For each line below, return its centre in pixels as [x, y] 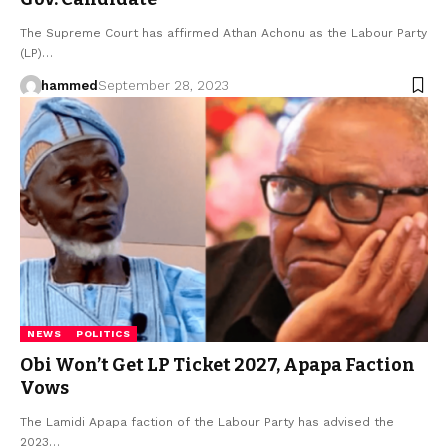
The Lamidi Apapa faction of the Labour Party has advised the [207, 421]
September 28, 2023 [163, 85]
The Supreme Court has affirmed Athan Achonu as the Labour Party [223, 32]
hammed [69, 85]
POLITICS [103, 333]
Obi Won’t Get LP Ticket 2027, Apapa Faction [217, 364]
